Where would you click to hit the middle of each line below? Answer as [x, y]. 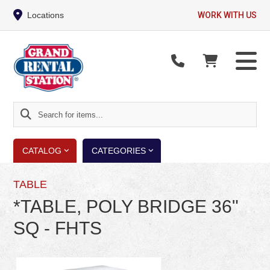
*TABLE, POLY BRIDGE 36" [126, 206]
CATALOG [42, 151]
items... [29, 144]
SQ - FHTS [58, 228]
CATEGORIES [119, 151]
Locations [46, 15]
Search [29, 110]
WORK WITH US [227, 15]
